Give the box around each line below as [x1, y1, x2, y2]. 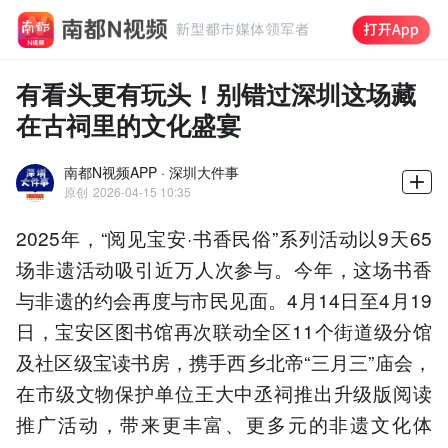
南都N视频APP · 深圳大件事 [64, 161, 239, 182]
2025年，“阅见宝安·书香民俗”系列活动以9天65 [16, 223, 432, 251]
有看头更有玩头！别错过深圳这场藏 [16, 74, 416, 112]
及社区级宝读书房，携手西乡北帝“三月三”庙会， [16, 347, 432, 375]
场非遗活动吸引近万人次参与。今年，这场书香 [16, 254, 432, 282]
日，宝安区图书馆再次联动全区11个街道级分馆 [16, 316, 432, 344]
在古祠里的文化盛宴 [16, 105, 241, 143]
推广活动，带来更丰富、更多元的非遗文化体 [16, 409, 432, 437]
